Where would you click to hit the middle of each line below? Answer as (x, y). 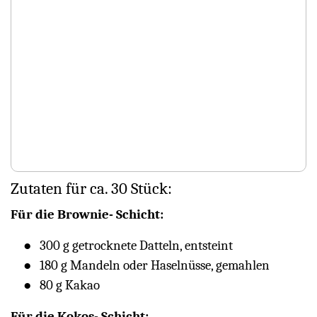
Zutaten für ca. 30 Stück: (91, 189)
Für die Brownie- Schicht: (87, 215)
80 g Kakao (70, 286)
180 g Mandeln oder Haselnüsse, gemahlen (155, 266)
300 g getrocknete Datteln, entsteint (136, 246)
